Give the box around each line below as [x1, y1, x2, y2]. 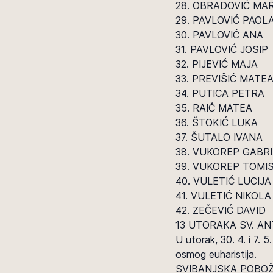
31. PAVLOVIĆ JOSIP [175, 43, 268, 55]
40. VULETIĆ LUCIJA [175, 175, 271, 187]
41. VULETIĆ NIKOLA [175, 190, 271, 202]
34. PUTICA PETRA [175, 87, 264, 99]
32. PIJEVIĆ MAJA [175, 58, 258, 70]
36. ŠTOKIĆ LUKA [175, 116, 258, 129]
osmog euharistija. [175, 248, 257, 260]
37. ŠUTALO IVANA [175, 131, 263, 143]
